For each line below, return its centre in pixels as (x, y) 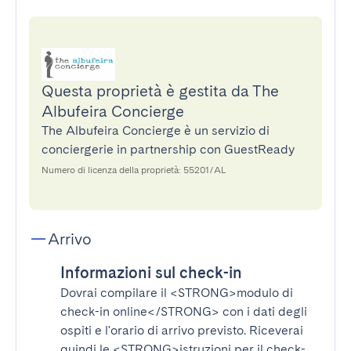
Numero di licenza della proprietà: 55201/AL (134, 170)
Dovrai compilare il (115, 293)
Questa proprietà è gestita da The (160, 91)
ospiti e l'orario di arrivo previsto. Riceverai (182, 330)
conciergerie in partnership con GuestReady (168, 149)
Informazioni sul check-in (151, 273)
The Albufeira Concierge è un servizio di (156, 130)
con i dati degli (263, 311)
